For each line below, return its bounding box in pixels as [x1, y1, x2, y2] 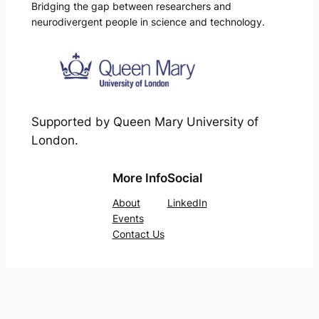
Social [167, 171, 202, 186]
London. [31, 132, 78, 147]
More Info [112, 171, 167, 186]
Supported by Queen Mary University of [31, 114, 258, 129]
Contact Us [112, 228, 164, 241]
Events [112, 212, 144, 225]
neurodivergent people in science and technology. [31, 16, 265, 28]
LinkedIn [167, 197, 207, 209]
